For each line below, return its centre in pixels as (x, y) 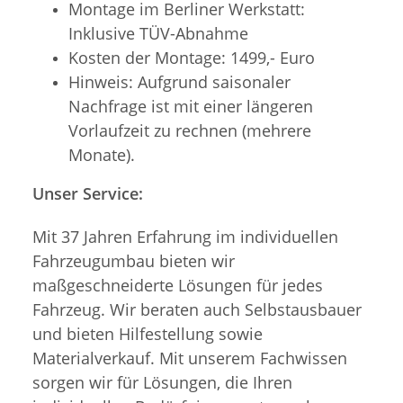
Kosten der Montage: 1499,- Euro (192, 57)
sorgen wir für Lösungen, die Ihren (162, 382)
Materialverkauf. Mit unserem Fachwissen (190, 358)
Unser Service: (88, 193)
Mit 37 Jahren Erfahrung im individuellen (185, 236)
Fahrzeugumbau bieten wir (134, 260)
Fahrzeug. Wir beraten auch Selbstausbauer (197, 309)
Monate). (102, 154)
